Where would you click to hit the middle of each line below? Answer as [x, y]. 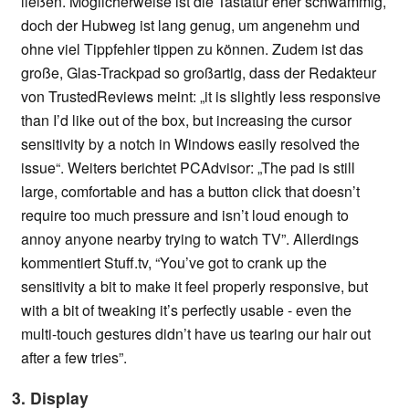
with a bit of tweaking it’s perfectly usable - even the [186, 310]
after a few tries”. [74, 358]
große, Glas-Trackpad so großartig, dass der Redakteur [199, 73]
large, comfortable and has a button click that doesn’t [190, 192]
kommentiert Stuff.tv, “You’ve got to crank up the [174, 263]
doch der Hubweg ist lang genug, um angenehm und [190, 26]
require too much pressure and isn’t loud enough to [185, 215]
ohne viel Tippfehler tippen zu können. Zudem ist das [192, 49]
